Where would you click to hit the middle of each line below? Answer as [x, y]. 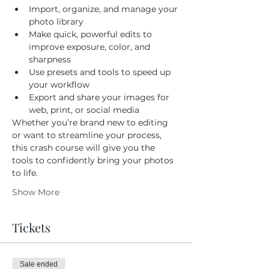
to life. [25, 173]
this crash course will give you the [85, 148]
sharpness [50, 59]
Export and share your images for [100, 97]
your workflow [59, 85]
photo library [56, 22]
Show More [36, 192]
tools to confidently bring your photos [94, 160]
